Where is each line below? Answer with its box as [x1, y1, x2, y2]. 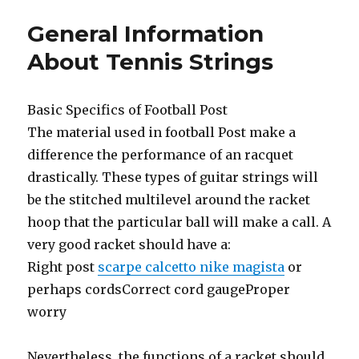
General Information [27, 20, 264, 47]
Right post [27, 259, 99, 275]
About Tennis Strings [27, 48, 274, 75]
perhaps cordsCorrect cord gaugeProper [27, 281, 291, 297]
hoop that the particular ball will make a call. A [27, 214, 332, 230]
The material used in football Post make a [27, 124, 296, 140]
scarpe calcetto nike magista [98, 259, 285, 275]
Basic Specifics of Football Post [27, 102, 228, 118]
